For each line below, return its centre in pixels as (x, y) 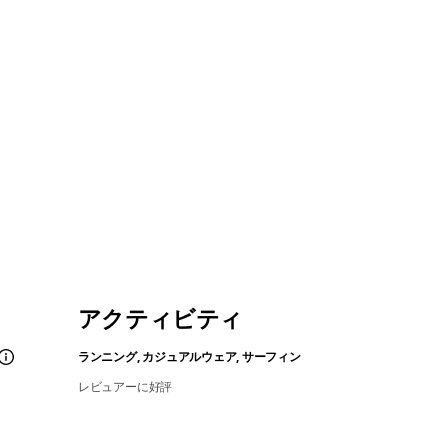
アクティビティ (160, 319)
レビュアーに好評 (125, 387)
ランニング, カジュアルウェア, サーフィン (189, 357)
